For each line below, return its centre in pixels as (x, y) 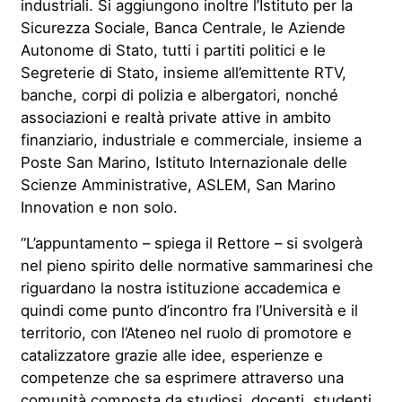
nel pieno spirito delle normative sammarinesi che (197, 265)
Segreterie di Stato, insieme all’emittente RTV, (183, 72)
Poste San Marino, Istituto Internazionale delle (184, 162)
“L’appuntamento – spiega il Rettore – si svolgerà (191, 243)
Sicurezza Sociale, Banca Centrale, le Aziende (183, 27)
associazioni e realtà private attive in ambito (175, 117)
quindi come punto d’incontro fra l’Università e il (189, 310)
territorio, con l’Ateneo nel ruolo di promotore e (186, 332)
